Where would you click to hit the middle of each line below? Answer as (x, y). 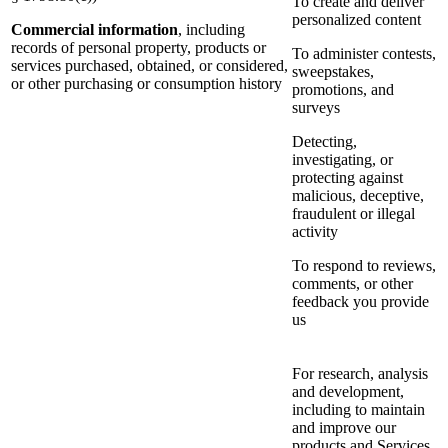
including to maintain (358, 410)
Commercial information (94, 30)
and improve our (344, 428)
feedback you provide (360, 302)
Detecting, (324, 142)
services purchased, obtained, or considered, (149, 66)
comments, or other (352, 284)
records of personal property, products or (138, 48)
